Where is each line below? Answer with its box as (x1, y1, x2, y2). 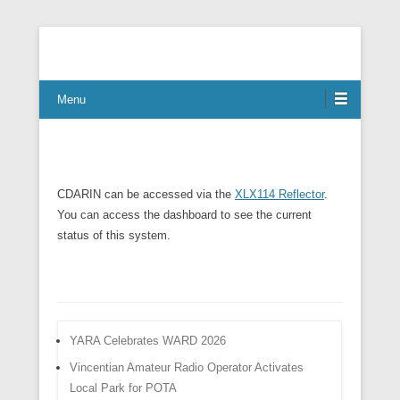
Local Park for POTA (69, 381, 177, 396)
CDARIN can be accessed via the (57, 187, 235, 201)
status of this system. (57, 229, 171, 242)
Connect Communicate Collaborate (57, 49, 237, 62)
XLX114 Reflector (235, 187, 324, 201)
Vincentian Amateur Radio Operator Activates (69, 361, 304, 375)
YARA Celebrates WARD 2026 (69, 334, 226, 347)
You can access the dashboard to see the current (57, 208, 312, 221)
